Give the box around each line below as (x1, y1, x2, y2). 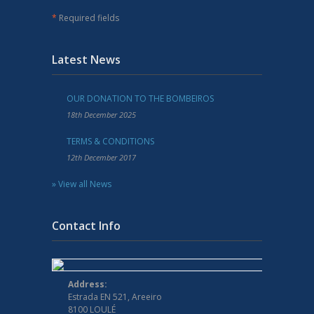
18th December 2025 (67, 109, 136, 120)
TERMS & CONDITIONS (67, 135, 154, 147)
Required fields (57, 11, 119, 24)
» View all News (52, 177, 111, 190)
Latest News (52, 51, 121, 67)
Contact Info (52, 217, 121, 233)
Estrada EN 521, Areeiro (68, 290, 162, 303)
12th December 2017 (67, 151, 136, 163)
